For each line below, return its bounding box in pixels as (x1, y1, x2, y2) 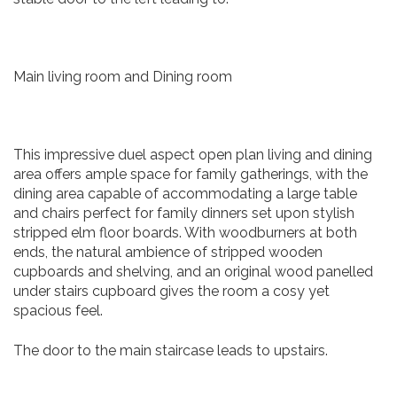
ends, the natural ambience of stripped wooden (13, 244, 323, 261)
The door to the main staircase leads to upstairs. (13, 342, 328, 359)
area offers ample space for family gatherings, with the (13, 166, 368, 183)
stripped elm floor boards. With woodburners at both (13, 224, 357, 241)
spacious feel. (13, 302, 103, 319)
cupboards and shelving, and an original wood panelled (13, 263, 373, 280)
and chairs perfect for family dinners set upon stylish (13, 205, 354, 222)
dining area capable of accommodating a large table (13, 185, 357, 202)
